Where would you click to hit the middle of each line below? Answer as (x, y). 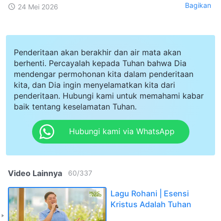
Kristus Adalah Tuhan (151, 204)
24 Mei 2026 (38, 6)
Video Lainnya (35, 173)
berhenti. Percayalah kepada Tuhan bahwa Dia (100, 63)
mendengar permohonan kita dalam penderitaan (104, 74)
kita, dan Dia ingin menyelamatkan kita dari (94, 85)
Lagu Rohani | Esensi (150, 193)
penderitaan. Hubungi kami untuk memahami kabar (109, 95)
